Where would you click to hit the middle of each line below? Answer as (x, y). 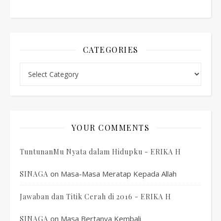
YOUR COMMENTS (110, 128)
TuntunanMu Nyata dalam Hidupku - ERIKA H (100, 152)
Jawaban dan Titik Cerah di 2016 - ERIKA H (95, 197)
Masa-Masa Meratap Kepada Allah (119, 174)
